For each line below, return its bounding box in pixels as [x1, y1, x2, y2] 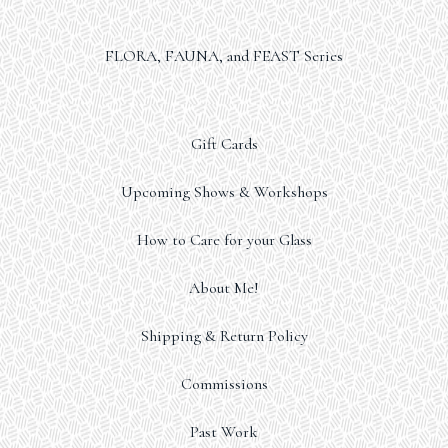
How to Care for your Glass [136, 230, 312, 250]
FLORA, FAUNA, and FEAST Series [105, 46, 343, 66]
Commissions [180, 374, 268, 394]
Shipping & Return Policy [140, 326, 308, 346]
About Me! [189, 278, 259, 298]
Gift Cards [190, 134, 258, 154]
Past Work [190, 422, 258, 442]
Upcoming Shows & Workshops [120, 182, 328, 202]
